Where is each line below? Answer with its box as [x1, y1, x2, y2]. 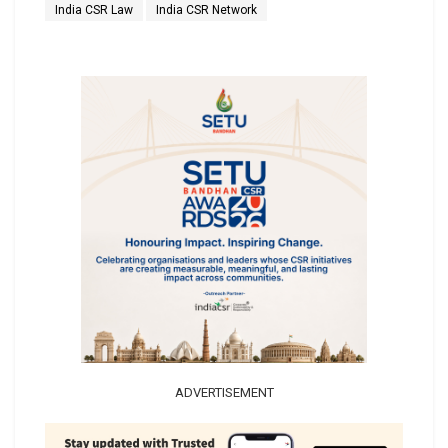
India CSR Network [156, 3, 257, 18]
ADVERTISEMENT [174, 384, 274, 400]
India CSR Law [55, 3, 133, 18]
